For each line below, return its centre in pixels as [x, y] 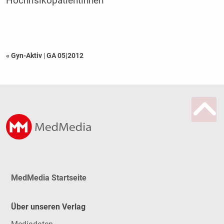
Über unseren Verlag [48, 207]
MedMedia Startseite [48, 177]
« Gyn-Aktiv [24, 55]
